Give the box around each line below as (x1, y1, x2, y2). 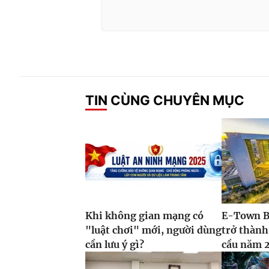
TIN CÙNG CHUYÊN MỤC (85, 92, 244, 108)
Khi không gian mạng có (85, 210, 204, 222)
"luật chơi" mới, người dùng (85, 224, 222, 237)
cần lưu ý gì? (85, 238, 144, 251)
